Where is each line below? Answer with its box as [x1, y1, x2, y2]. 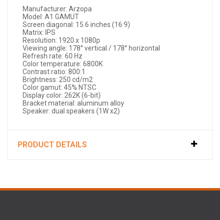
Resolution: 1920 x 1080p [23, 36, 100, 45]
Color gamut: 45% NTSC [23, 83, 96, 92]
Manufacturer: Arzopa [23, 5, 92, 13]
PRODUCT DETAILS [18, 140, 87, 150]
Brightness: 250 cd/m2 [23, 76, 93, 84]
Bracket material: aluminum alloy [23, 99, 124, 108]
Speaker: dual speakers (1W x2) [23, 107, 120, 115]
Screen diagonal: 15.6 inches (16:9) [23, 21, 130, 29]
